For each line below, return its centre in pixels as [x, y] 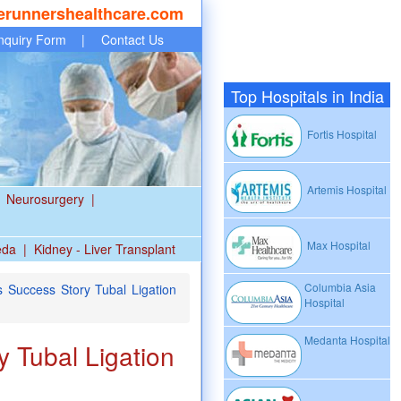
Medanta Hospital [347, 340]
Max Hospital [337, 245]
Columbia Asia [340, 287]
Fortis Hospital [341, 134]
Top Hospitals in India [307, 96]
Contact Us [132, 39]
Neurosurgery [45, 199]
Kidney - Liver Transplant [105, 249]
